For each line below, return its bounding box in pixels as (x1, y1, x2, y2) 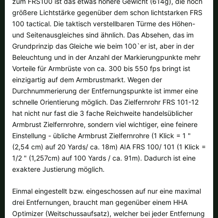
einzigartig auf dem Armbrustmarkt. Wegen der (12, 75, 162, 84)
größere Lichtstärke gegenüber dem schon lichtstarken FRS (12, 8, 202, 17)
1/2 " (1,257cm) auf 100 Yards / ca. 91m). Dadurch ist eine (12, 153, 196, 162)
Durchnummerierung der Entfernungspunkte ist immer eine (12, 86, 198, 95)
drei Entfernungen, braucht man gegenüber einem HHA (12, 198, 187, 206)
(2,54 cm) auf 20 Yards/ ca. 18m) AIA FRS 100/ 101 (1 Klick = (12, 142, 206, 151)
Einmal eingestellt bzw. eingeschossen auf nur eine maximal (12, 186, 201, 195)
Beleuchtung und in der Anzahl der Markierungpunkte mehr (12, 53, 200, 61)
